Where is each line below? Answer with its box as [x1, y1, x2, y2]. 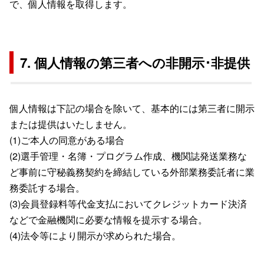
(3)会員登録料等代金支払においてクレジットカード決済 [9, 196, 247, 210]
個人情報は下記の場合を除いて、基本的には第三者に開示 [9, 101, 255, 115]
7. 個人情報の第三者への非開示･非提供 [20, 52, 250, 72]
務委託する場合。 [9, 180, 85, 194]
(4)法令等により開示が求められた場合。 [9, 228, 181, 242]
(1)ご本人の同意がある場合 [9, 133, 124, 147]
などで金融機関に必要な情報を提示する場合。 [9, 212, 207, 226]
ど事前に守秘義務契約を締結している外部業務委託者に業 [9, 164, 255, 179]
